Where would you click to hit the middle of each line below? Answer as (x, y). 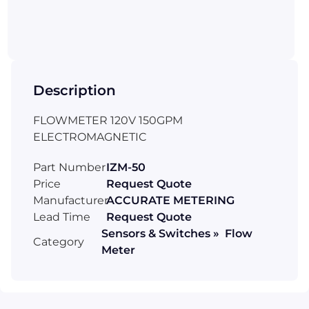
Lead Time (62, 217)
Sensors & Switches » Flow (177, 233)
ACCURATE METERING (170, 200)
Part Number (69, 167)
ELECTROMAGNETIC (90, 137)
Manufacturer (71, 200)
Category (59, 241)
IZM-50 (126, 167)
